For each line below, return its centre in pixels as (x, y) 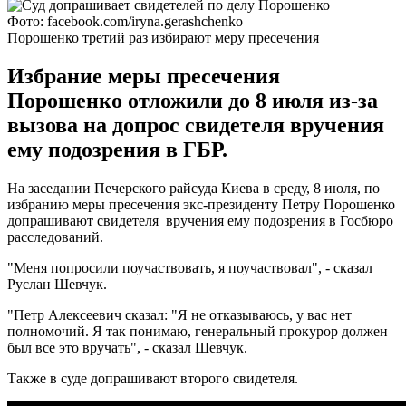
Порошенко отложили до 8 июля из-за (193, 100)
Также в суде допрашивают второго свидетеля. (153, 378)
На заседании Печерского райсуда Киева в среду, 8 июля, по (193, 188)
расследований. (55, 237)
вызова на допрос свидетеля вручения (196, 125)
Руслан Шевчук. (57, 284)
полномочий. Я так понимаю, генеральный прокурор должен (198, 331)
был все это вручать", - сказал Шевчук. (127, 347)
